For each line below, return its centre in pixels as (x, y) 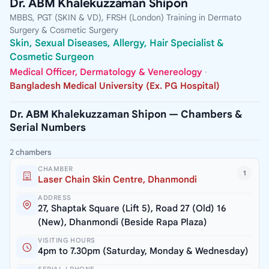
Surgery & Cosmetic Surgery (64, 30)
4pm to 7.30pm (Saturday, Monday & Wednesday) (143, 251)
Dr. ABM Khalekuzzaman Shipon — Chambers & (126, 115)
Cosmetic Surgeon (52, 57)
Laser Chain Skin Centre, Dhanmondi (117, 180)
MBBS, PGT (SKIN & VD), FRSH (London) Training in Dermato (125, 17)
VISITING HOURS (67, 240)
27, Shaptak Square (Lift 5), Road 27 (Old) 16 (132, 209)
